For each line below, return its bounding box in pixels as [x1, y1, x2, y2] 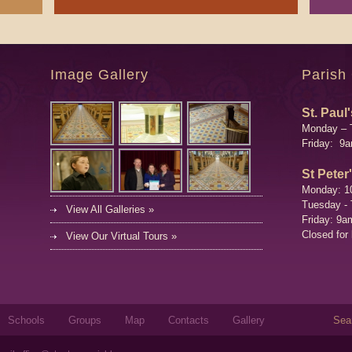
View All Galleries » [66, 203, 154, 215]
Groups [68, 313, 101, 326]
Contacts [168, 313, 209, 326]
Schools [8, 313, 45, 326]
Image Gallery [50, 67, 148, 82]
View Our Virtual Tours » [66, 230, 177, 242]
